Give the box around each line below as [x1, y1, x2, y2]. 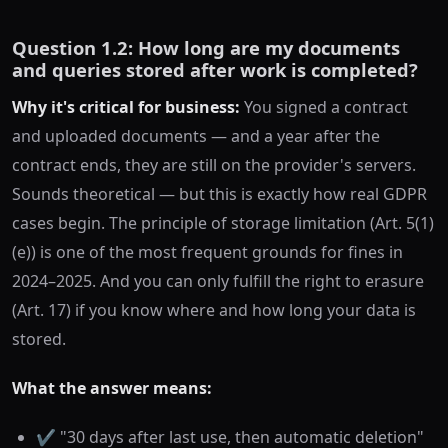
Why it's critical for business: [12, 96, 240, 119]
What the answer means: [12, 377, 212, 400]
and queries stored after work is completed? [12, 57, 418, 83]
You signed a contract [240, 96, 408, 119]
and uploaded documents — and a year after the [12, 125, 380, 148]
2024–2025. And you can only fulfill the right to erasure [12, 270, 424, 293]
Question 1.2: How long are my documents [12, 35, 400, 61]
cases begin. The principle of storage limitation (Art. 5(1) [12, 212, 434, 235]
